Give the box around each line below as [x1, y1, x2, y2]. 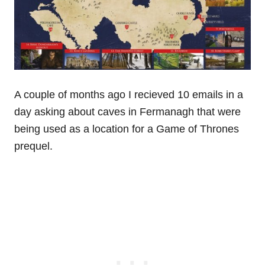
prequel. [14, 140, 53, 152]
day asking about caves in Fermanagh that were [14, 105, 241, 118]
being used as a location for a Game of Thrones [14, 122, 239, 135]
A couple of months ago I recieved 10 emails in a [14, 88, 243, 101]
